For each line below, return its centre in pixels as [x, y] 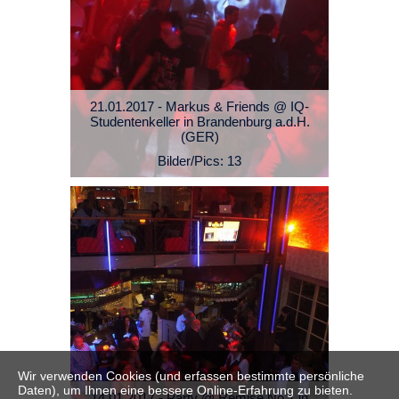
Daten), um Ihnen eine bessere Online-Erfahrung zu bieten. [185, 390]
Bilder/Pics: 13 [199, 161]
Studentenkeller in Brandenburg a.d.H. [199, 122]
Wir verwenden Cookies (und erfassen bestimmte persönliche [191, 376]
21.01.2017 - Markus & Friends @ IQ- [199, 107]
